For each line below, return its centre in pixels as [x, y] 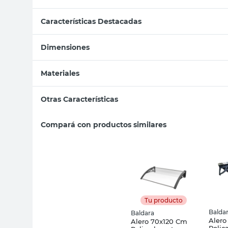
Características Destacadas [91, 21]
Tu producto [164, 200]
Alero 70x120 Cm [159, 221]
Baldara [142, 213]
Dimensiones [65, 47]
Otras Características [79, 99]
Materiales [60, 73]
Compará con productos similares [104, 124]
